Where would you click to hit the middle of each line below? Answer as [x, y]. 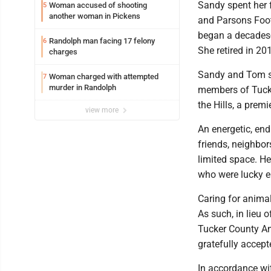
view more [103, 110]
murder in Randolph [83, 87]
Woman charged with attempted [104, 77]
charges [63, 52]
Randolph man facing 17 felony [102, 41]
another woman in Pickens [95, 16]
